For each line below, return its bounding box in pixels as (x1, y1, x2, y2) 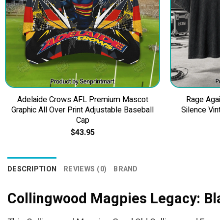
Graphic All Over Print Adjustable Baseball (11, 104, 154, 116)
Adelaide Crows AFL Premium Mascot (17, 94, 148, 106)
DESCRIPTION (7, 164, 57, 174)
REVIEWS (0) (63, 164, 107, 174)
